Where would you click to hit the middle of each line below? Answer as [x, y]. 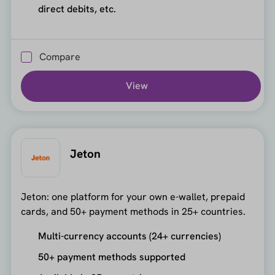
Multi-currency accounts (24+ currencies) [129, 236]
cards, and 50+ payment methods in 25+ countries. [133, 211]
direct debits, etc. [77, 9]
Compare [60, 56]
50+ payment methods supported [111, 257]
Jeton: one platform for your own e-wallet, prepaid [133, 196]
